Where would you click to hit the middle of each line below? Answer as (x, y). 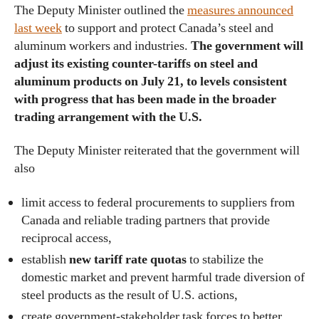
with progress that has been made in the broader (145, 99)
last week (38, 28)
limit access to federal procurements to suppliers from (158, 202)
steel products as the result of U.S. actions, (130, 295)
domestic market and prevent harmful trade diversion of (163, 277)
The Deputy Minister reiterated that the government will (157, 151)
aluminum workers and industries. (103, 46)
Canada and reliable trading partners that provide (146, 220)
